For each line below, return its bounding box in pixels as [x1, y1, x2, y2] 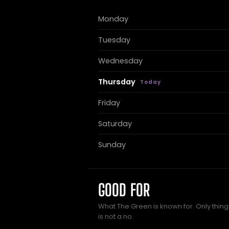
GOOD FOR [98, 180, 150, 200]
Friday [98, 98, 120, 108]
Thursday [98, 77, 135, 87]
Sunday [98, 140, 126, 150]
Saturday [98, 119, 132, 129]
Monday [98, 14, 128, 24]
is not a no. [98, 212, 133, 221]
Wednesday [98, 56, 143, 66]
